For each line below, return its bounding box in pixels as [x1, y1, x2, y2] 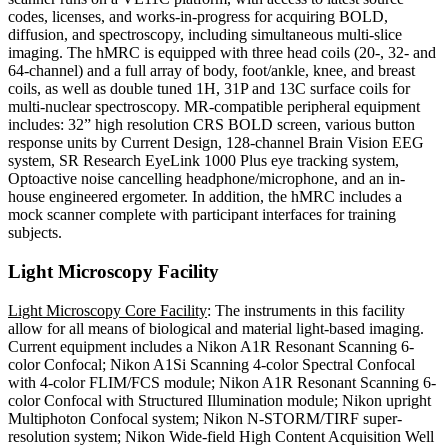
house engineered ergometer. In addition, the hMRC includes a [8, 188, 402, 206]
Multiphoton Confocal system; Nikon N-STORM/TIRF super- [8, 409, 402, 427]
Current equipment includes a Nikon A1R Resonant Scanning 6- [8, 337, 414, 355]
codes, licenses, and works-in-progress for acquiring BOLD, [8, 8, 388, 26]
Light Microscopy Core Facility [8, 301, 207, 319]
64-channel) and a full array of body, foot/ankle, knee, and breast [8, 62, 415, 80]
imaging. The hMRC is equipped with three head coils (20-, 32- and [8, 44, 436, 62]
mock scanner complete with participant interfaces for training [8, 206, 396, 224]
